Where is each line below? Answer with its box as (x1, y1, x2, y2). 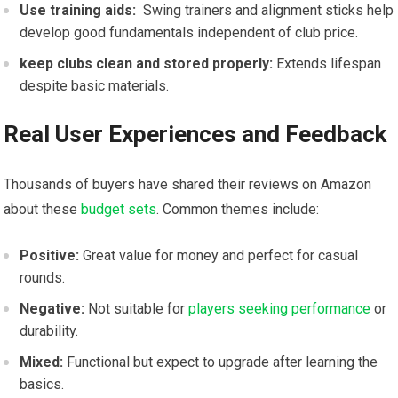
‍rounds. (20, 269, 66, 287)
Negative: (20, 300, 85, 318)
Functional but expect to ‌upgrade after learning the (63, 354, 378, 371)
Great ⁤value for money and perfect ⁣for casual (79, 247, 359, 265)
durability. (20, 322, 79, 340)
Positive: (20, 247, 80, 265)
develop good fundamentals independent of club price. (20, 24, 359, 42)
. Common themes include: (156, 201, 320, 219)
